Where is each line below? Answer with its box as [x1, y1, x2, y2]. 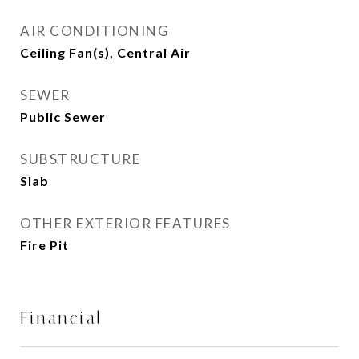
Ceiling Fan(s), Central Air [20, 45, 191, 60]
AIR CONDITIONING [20, 22, 169, 39]
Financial [20, 309, 103, 328]
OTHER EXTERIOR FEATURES [20, 215, 231, 232]
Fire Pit [20, 237, 69, 252]
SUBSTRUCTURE [20, 151, 140, 167]
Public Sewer [20, 109, 106, 124]
